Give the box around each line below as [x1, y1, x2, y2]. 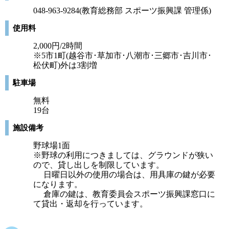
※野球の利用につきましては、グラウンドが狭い [33, 151, 213, 159]
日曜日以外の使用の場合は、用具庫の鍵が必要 [33, 170, 215, 179]
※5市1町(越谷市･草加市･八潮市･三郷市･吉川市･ [33, 51, 212, 60]
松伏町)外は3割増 [33, 61, 97, 70]
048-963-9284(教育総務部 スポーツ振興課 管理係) [33, 6, 211, 15]
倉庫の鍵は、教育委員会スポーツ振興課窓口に [33, 190, 215, 198]
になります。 [33, 180, 82, 189]
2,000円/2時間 [33, 41, 82, 50]
